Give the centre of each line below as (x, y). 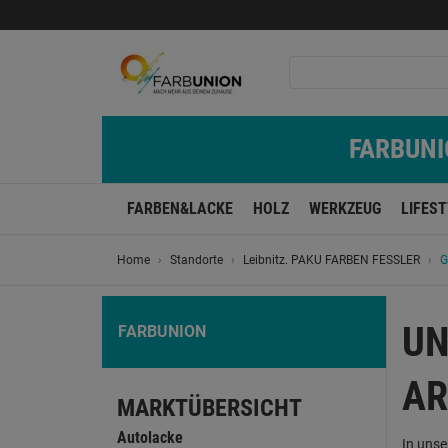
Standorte (196, 260)
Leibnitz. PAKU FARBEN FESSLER (331, 260)
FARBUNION (162, 331)
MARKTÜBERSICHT (209, 408)
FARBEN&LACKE (180, 208)
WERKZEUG (345, 208)
